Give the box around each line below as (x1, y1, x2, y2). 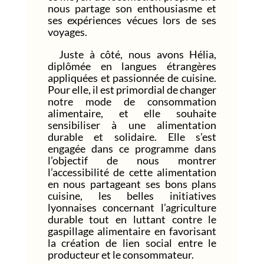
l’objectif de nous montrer (47, 153, 217, 167)
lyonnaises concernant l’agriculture (47, 200, 217, 214)
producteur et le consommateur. (47, 247, 194, 261)
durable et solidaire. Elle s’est (47, 130, 217, 143)
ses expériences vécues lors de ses (47, 13, 217, 27)
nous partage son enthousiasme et (47, 1, 217, 15)
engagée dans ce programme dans (47, 141, 217, 155)
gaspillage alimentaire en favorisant (47, 224, 217, 237)
